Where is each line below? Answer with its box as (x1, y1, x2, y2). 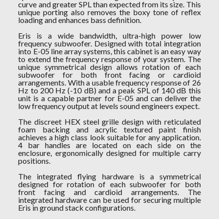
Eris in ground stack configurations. (18, 203, 136, 212)
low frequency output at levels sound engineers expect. (18, 101, 200, 110)
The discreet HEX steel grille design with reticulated (18, 117, 201, 126)
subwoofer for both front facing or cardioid (18, 70, 201, 79)
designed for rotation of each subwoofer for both (18, 179, 201, 189)
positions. (18, 156, 51, 165)
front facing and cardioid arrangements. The (18, 187, 201, 197)
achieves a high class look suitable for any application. (18, 132, 201, 142)
